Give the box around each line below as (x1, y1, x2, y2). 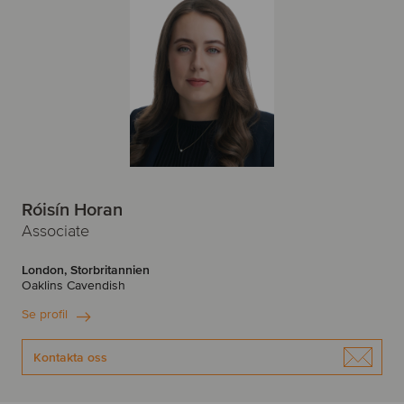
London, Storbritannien (22, 262, 150, 278)
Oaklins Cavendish (22, 277, 125, 293)
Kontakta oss (33, 349, 107, 365)
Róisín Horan (22, 198, 123, 221)
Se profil (22, 306, 68, 322)
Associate (22, 220, 89, 241)
